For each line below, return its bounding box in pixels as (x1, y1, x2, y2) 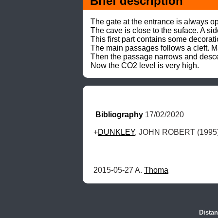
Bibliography (95, 110, 143, 119)
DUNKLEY (98, 127, 135, 136)
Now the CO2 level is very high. (91, 61, 199, 70)
